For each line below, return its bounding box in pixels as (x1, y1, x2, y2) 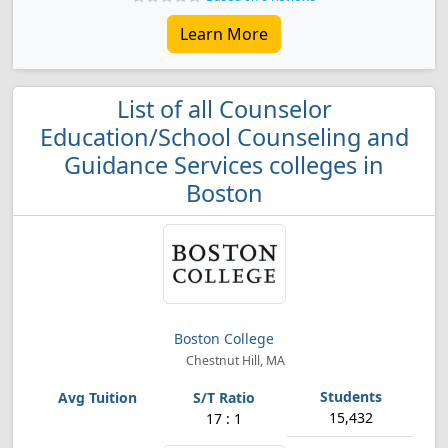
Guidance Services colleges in (64, 149, 384, 181)
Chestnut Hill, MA (182, 352, 285, 369)
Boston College (174, 329, 274, 348)
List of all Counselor (116, 93, 332, 125)
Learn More (180, 23, 268, 45)
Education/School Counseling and (39, 121, 409, 153)
